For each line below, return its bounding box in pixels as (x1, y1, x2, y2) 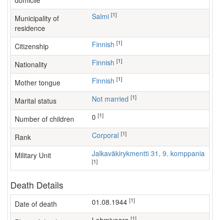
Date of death (15, 199, 57, 209)
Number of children (15, 114, 74, 124)
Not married (97, 94, 129, 104)
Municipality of (15, 13, 59, 23)
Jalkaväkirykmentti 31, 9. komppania (95, 148, 205, 158)
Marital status (15, 96, 56, 106)
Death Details (10, 178, 63, 191)
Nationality (15, 59, 47, 69)
